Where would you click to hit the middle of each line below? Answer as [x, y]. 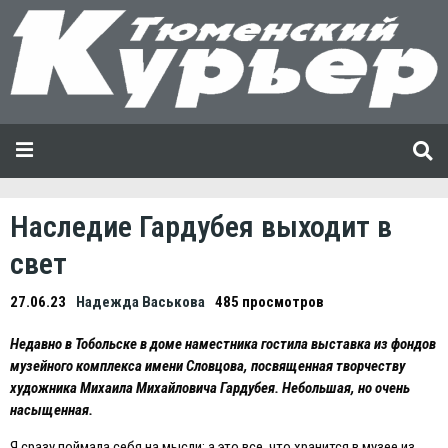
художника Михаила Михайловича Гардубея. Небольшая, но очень [210, 387]
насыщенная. [51, 409]
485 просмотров [269, 301]
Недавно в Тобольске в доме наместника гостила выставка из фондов [223, 343]
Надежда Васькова [140, 301]
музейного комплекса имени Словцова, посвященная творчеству [207, 365]
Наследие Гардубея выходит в [201, 226]
